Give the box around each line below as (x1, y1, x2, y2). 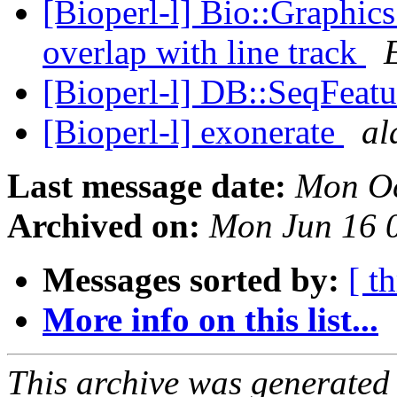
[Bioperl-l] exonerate (43, 113, 344, 152)
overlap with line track (43, 33, 366, 72)
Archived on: (7, 206, 200, 245)
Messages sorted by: (43, 261, 339, 300)
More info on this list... (43, 300, 378, 339)
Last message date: (7, 167, 286, 206)
